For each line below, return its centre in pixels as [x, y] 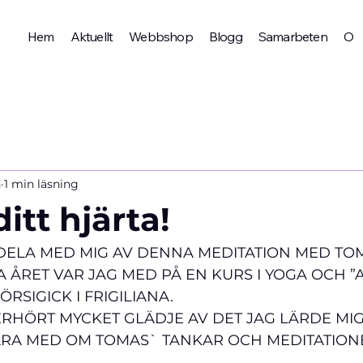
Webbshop [161, 37]
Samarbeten [293, 37]
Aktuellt [92, 37]
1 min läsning [41, 184]
